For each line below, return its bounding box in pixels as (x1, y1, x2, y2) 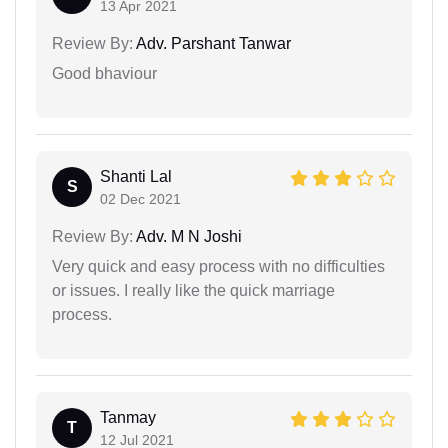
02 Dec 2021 (100, 191, 181, 208)
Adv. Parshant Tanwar (133, 35, 291, 53)
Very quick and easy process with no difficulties (52, 258, 385, 276)
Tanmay (100, 409, 156, 427)
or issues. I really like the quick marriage (52, 282, 335, 300)
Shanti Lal (100, 168, 172, 186)
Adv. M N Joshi (133, 228, 242, 246)
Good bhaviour (52, 65, 157, 83)
